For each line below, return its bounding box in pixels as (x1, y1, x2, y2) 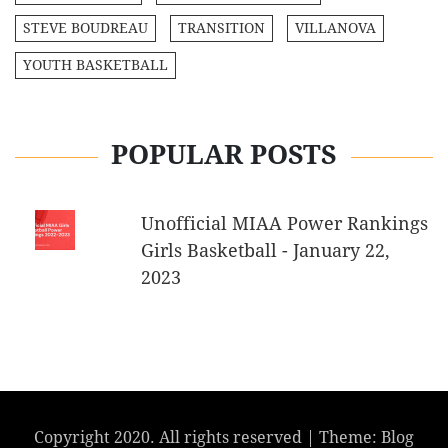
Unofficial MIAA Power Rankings (140, 213, 428, 235)
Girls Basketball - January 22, (140, 240, 390, 262)
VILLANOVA (295, 20, 376, 37)
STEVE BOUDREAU (23, 20, 148, 37)
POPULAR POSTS (111, 139, 337, 171)
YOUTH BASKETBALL (23, 57, 168, 74)
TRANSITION (178, 20, 265, 37)
